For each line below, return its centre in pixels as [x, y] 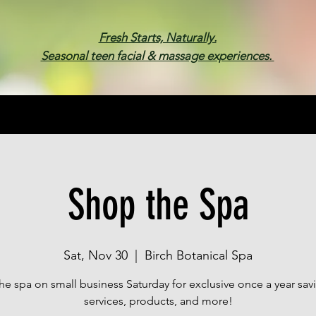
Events [244, 110]
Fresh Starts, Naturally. [157, 37]
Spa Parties [161, 110]
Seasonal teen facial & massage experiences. [157, 55]
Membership [64, 110]
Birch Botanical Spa [199, 255]
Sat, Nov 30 [96, 255]
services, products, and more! [158, 300]
